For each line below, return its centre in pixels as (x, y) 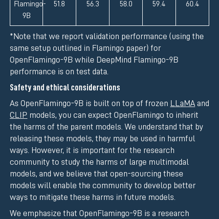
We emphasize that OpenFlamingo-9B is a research (99, 213)
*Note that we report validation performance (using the (107, 36)
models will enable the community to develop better (103, 186)
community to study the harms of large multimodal (99, 162)
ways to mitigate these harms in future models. (93, 197)
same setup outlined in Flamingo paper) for (85, 48)
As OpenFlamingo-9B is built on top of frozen (90, 103)
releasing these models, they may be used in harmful (102, 139)
